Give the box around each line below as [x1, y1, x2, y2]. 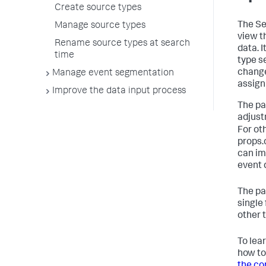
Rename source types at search [55, 39, 190, 49]
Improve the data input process [52, 87, 186, 96]
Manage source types [55, 21, 145, 31]
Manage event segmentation [52, 69, 174, 78]
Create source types [55, 4, 141, 13]
